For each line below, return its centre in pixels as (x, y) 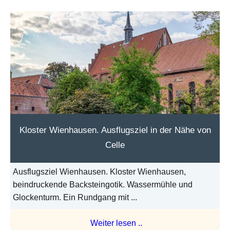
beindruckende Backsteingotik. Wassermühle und (103, 185)
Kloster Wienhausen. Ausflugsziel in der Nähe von (115, 130)
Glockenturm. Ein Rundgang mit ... (75, 198)
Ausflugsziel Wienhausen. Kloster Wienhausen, (99, 172)
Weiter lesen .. (116, 223)
